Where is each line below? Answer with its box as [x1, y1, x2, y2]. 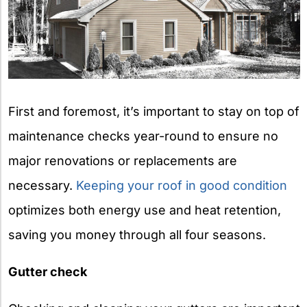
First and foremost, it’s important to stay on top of [8, 103, 299, 119]
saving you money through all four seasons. [8, 227, 266, 242]
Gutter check [8, 264, 87, 279]
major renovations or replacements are [8, 153, 237, 168]
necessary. [8, 177, 76, 193]
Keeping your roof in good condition [76, 177, 287, 193]
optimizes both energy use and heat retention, [8, 202, 281, 217]
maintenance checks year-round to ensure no [8, 128, 278, 143]
